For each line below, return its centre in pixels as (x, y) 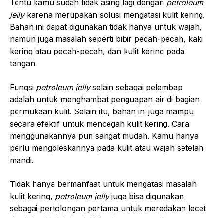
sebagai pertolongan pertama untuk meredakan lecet (108, 208)
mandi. (22, 160)
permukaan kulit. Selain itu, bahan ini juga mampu (102, 111)
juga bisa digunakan (148, 196)
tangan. (23, 63)
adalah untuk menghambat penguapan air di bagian (105, 99)
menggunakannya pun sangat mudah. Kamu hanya (104, 136)
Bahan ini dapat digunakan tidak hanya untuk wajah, (106, 27)
